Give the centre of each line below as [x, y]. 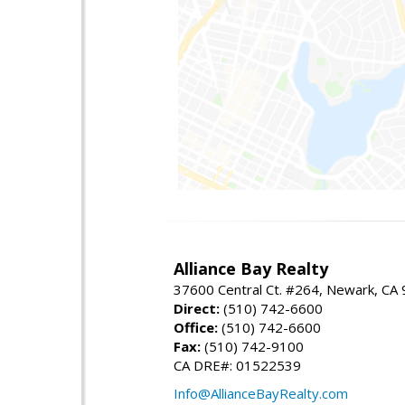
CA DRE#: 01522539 [237, 365]
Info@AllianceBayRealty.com [261, 393]
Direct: [197, 308]
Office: [196, 327]
